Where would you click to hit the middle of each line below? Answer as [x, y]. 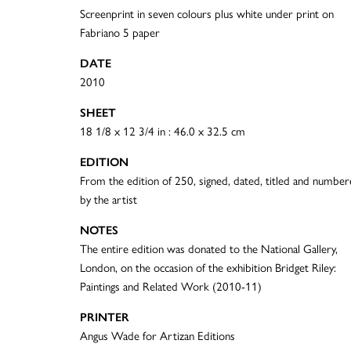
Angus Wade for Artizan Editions [157, 337]
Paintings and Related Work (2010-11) [171, 287]
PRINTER [105, 318]
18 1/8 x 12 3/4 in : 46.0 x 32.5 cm [163, 132]
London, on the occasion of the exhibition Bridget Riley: [208, 268]
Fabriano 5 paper [120, 33]
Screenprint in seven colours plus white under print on [207, 14]
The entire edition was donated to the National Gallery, [209, 250]
